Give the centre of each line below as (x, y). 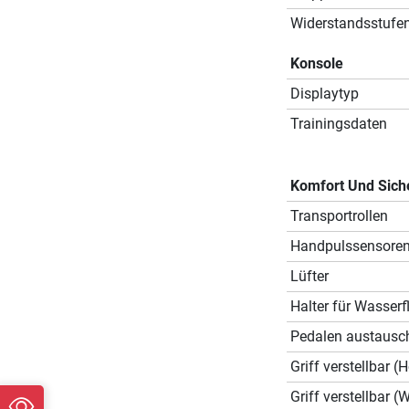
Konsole (316, 63)
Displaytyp (324, 93)
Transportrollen (339, 215)
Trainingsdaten (338, 123)
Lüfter (309, 276)
